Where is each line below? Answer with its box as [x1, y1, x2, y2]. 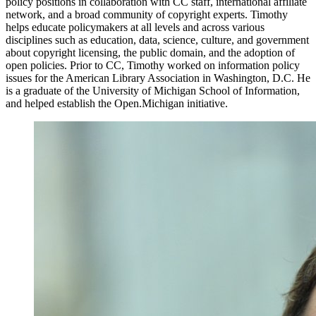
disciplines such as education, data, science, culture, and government [6, 33, 309, 46]
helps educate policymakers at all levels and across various [6, 20, 265, 33]
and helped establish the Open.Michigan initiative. [6, 97, 228, 109]
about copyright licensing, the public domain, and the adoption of [6, 46, 295, 59]
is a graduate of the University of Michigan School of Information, [6, 84, 300, 97]
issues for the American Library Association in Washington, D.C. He [6, 71, 310, 84]
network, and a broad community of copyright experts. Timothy [6, 8, 288, 20]
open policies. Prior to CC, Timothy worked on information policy [6, 59, 300, 71]
